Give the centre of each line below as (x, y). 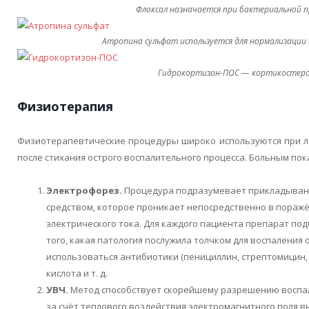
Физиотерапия (65, 106)
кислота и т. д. (77, 273)
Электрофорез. (84, 190)
